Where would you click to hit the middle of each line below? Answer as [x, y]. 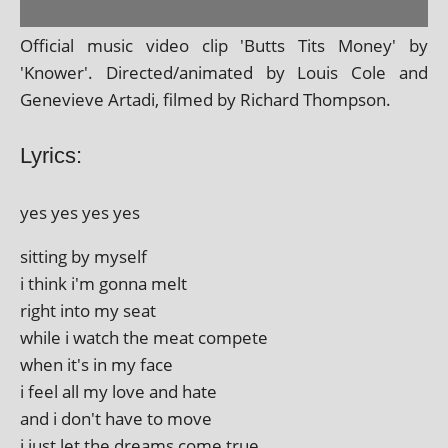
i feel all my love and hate [118, 391]
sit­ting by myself [83, 256]
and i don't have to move [116, 418]
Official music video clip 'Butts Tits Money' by [224, 45]
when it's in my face [96, 364]
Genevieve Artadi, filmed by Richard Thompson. [205, 99]
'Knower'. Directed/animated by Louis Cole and [224, 72]
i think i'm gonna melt [103, 283]
